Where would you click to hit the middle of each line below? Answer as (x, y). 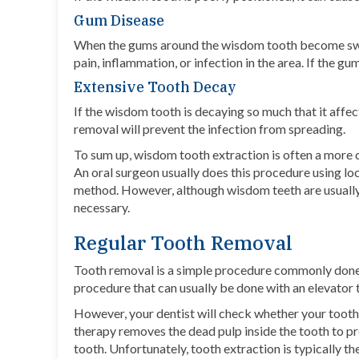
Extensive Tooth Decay (155, 87)
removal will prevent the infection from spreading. (212, 129)
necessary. (102, 208)
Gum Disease (119, 21)
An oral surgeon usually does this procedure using (208, 172)
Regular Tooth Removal (183, 243)
